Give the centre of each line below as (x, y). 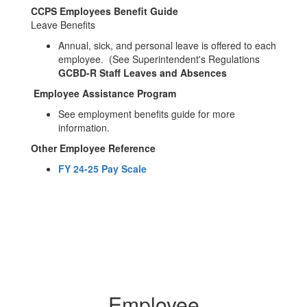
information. (84, 127)
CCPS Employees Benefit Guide (105, 11)
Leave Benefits (63, 25)
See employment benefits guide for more (147, 114)
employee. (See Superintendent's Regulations (159, 59)
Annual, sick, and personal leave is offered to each (167, 45)
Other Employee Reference (93, 148)
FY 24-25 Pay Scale (102, 169)
